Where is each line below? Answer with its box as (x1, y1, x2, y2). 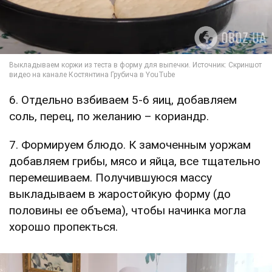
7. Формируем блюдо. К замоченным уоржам (9, 138, 251, 152)
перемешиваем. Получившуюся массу (9, 171, 212, 185)
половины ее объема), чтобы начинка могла (9, 203, 246, 218)
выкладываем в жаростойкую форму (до (9, 187, 231, 202)
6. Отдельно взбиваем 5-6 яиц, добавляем (9, 93, 237, 107)
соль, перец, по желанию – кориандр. (9, 109, 209, 124)
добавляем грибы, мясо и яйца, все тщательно (9, 154, 260, 169)
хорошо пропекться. (9, 220, 118, 234)
